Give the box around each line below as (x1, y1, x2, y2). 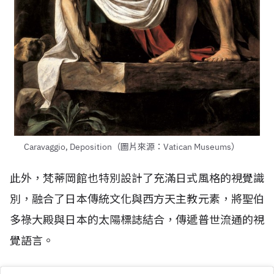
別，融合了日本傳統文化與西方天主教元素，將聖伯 (10, 192, 264, 206)
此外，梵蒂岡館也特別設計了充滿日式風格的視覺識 (10, 171, 264, 185)
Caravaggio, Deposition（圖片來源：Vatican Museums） (23, 141, 240, 152)
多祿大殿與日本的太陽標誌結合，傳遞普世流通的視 (10, 213, 264, 227)
